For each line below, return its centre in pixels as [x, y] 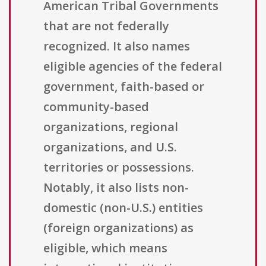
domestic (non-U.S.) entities [123, 208]
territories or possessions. [119, 167]
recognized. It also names [117, 46]
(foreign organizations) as [118, 228]
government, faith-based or [124, 87]
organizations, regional [111, 127]
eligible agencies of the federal [133, 66]
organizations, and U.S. [110, 147]
